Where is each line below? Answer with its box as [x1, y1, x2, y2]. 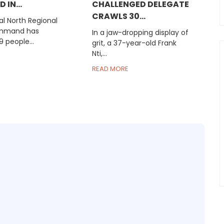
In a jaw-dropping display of [91, 27, 188, 38]
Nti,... [91, 48, 107, 59]
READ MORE [91, 64, 128, 74]
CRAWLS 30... [91, 10, 145, 22]
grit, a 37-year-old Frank [91, 38, 176, 48]
